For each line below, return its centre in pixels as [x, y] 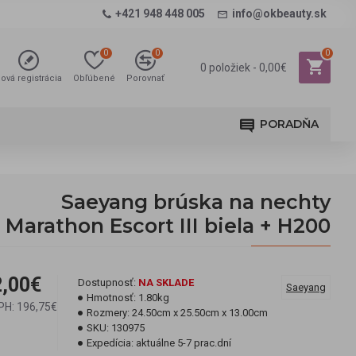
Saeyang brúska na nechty [196, 202]
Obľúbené [94, 78]
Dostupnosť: [107, 282]
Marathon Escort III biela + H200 [168, 226]
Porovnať [145, 78]
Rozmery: [108, 313]
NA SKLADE [166, 282]
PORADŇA [289, 124]
